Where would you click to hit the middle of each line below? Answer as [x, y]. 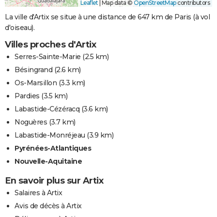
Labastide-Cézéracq [47, 109]
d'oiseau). [20, 28]
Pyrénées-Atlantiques [53, 148]
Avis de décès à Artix [48, 206]
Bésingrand [33, 70]
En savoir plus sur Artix [54, 181]
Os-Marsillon [36, 83]
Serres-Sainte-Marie [48, 57]
